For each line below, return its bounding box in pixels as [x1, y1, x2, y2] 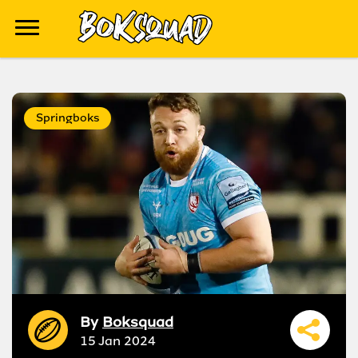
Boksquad [102, 312, 173, 332]
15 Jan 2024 [80, 332, 156, 349]
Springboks [36, 110, 99, 125]
